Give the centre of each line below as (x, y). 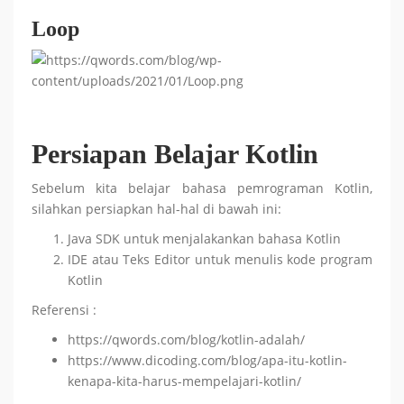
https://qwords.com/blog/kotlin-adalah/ (186, 340)
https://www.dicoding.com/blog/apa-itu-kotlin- (207, 360)
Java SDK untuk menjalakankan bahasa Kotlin (204, 239)
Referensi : (64, 310)
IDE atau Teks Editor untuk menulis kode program (220, 259)
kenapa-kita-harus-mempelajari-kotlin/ (184, 381)
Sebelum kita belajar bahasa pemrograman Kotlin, (202, 188)
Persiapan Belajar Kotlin (175, 154)
